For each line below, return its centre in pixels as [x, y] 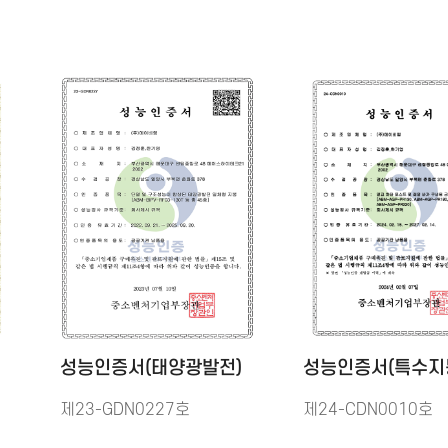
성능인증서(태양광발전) [151, 369]
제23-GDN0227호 [125, 410]
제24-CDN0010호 [368, 410]
